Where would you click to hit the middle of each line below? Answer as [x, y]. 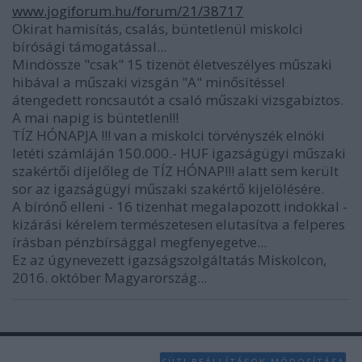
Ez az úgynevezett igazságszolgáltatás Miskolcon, [169, 259]
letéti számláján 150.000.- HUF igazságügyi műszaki [179, 153]
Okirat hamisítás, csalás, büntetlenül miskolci [158, 28]
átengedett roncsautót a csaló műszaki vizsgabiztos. [178, 99]
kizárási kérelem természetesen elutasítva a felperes [179, 224]
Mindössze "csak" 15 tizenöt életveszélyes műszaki [172, 64]
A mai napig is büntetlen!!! [95, 117]
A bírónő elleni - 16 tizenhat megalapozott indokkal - [180, 206]
